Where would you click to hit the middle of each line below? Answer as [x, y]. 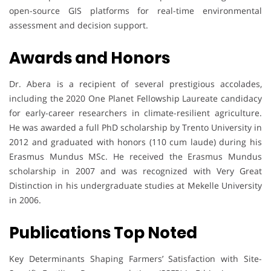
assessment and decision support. [79, 25]
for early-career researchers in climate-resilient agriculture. [135, 113]
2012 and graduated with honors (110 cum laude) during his [135, 142]
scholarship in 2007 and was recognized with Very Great [135, 171]
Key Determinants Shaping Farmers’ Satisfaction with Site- [135, 259]
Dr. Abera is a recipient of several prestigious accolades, [135, 84]
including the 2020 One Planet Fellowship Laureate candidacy [135, 99]
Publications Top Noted [103, 233]
